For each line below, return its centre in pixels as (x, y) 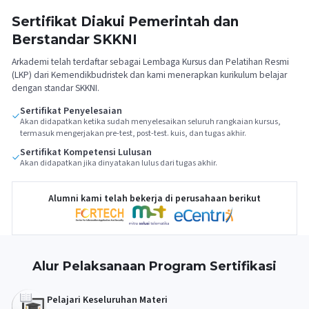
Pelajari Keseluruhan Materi (107, 300)
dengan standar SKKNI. (56, 88)
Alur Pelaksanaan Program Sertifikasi (154, 266)
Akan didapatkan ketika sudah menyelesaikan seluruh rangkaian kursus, (150, 121)
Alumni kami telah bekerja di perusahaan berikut (154, 198)
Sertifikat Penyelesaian (71, 111)
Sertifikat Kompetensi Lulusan (86, 152)
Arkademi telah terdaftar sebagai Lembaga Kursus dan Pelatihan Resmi (150, 61)
